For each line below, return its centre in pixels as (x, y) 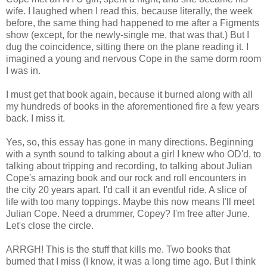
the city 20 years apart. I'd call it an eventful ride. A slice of (126, 190)
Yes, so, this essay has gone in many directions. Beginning (130, 142)
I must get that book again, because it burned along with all (129, 94)
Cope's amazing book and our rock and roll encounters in (126, 178)
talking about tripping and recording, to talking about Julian (129, 166)
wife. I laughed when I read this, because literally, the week (129, 11)
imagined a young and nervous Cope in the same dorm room (133, 58)
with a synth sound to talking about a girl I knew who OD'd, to (133, 154)
